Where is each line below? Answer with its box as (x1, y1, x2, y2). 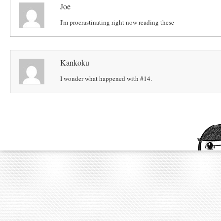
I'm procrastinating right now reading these (60, 17, 175, 27)
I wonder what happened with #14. (60, 74, 152, 83)
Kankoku (60, 57, 90, 68)
